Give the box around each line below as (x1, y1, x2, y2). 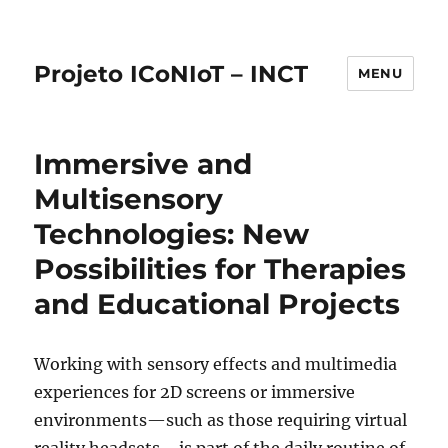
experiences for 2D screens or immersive (34, 382, 356, 402)
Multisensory (34, 182, 224, 216)
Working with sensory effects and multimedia (34, 354, 398, 374)
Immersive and (34, 147, 253, 181)
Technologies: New (34, 217, 310, 251)
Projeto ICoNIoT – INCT (34, 59, 309, 88)
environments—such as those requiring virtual (34, 410, 408, 430)
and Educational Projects (34, 287, 401, 321)
